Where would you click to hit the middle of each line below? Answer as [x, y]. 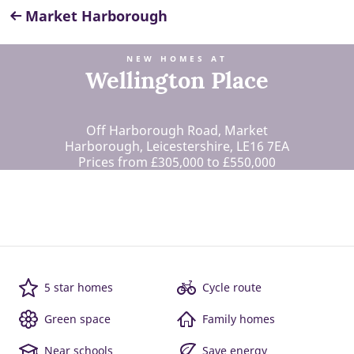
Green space [77, 319]
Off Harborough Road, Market [177, 130]
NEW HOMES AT [177, 59]
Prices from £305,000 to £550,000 [177, 162]
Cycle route [232, 287]
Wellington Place [177, 80]
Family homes [239, 319]
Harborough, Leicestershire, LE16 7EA [177, 146]
